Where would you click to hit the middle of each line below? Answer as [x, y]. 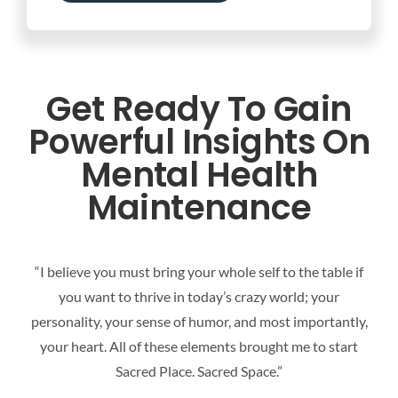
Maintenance [199, 208]
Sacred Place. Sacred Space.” [199, 371]
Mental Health [199, 175]
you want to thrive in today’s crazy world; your [199, 297]
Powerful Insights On [199, 142]
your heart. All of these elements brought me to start [199, 346]
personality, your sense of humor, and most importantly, [199, 322]
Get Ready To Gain [199, 109]
